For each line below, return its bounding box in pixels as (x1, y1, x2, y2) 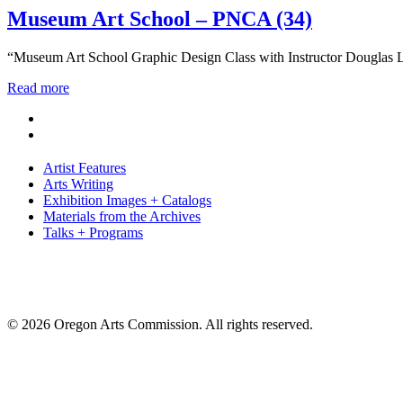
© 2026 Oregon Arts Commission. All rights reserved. (7, 317, 313, 333)
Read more (7, 79, 69, 95)
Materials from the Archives (43, 209, 201, 225)
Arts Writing (43, 176, 113, 193)
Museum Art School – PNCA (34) (7, 6, 312, 31)
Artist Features (43, 160, 126, 176)
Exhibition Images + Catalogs (43, 193, 211, 209)
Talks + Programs (43, 225, 143, 241)
